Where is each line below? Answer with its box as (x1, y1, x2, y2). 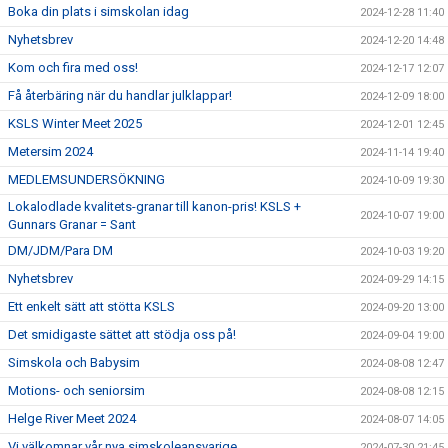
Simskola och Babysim (8, 355, 140, 370)
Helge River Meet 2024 (8, 411, 136, 426)
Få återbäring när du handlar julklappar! (8, 88, 232, 103)
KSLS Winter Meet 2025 (8, 116, 142, 131)
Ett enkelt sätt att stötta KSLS (8, 299, 175, 314)
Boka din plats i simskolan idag (8, 4, 189, 19)
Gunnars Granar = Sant (8, 217, 136, 232)
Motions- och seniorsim (8, 383, 145, 398)
